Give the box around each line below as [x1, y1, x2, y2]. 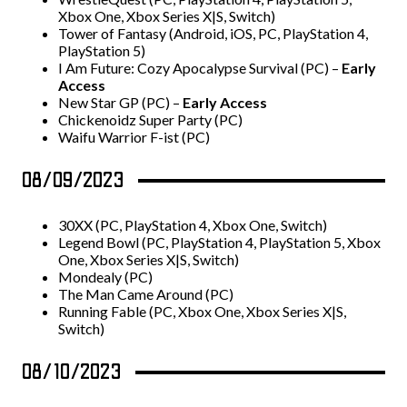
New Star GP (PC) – [58, 94, 183, 112]
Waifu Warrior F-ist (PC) [58, 128, 210, 146]
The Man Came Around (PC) [58, 285, 233, 303]
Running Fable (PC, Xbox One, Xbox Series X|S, [58, 303, 346, 321]
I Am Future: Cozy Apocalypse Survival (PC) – [58, 59, 342, 77]
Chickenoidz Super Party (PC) [58, 111, 243, 129]
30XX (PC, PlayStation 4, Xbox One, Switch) [58, 216, 327, 234]
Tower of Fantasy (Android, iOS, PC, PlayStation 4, [58, 25, 368, 43]
